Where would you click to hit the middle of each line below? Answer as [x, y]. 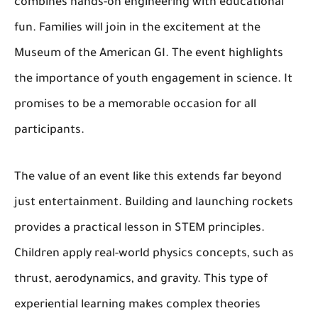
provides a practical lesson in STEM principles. [139, 229]
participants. [49, 131]
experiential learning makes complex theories [137, 306]
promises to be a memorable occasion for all [135, 105]
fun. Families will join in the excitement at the [137, 29]
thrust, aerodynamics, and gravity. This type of [141, 280]
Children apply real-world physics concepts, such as [154, 254]
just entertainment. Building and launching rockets [154, 203]
